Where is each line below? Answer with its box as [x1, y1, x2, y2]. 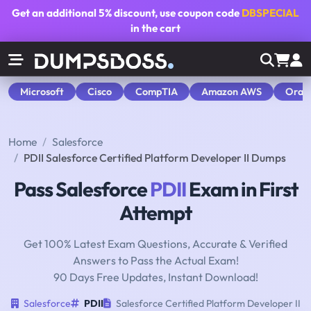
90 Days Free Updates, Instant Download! [53, 270, 258, 285]
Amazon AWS [201, 85, 262, 98]
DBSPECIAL [242, 6, 299, 19]
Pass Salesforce [13, 176, 150, 202]
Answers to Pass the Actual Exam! [72, 253, 239, 268]
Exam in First [185, 176, 298, 202]
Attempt [119, 200, 192, 226]
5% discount [99, 6, 155, 19]
